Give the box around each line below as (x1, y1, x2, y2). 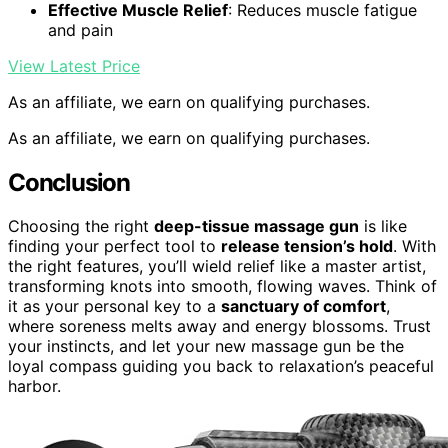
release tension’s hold (221, 236, 393, 257)
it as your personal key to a (8, 296, 221, 317)
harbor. (8, 376, 61, 397)
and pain (48, 19, 113, 40)
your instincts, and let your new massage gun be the (8, 336, 404, 357)
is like (359, 216, 407, 237)
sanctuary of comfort (221, 296, 386, 317)
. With (393, 236, 436, 257)
